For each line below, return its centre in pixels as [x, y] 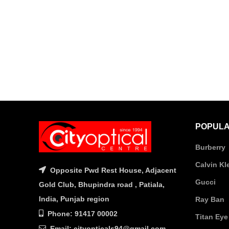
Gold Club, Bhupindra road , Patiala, [102, 185]
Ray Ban [210, 199]
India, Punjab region [74, 199]
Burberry [210, 147]
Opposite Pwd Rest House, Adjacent [112, 170]
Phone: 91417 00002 [82, 214]
